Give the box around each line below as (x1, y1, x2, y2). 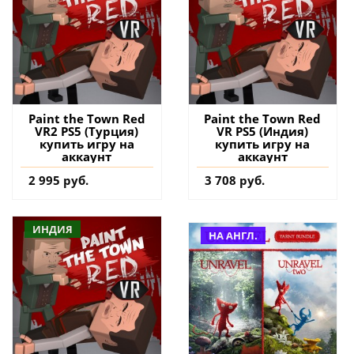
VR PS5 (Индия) (217, 122, 309, 139)
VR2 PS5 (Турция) (35, 122, 139, 139)
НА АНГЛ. (208, 228, 258, 243)
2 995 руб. (28, 171, 88, 188)
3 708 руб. (204, 171, 265, 188)
